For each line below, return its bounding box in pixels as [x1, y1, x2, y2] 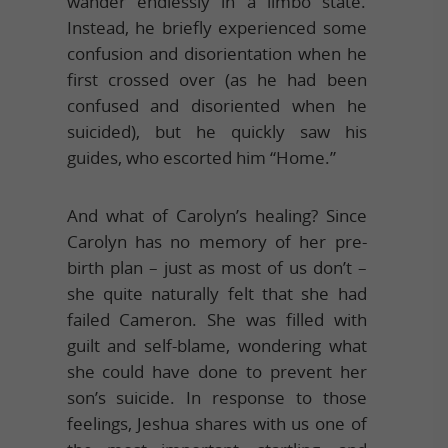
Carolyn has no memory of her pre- [66, 229, 367, 253]
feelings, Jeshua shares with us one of [66, 411, 367, 435]
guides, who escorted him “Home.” [66, 145, 336, 169]
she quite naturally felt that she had [66, 281, 367, 305]
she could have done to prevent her [66, 359, 367, 383]
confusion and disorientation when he [66, 41, 367, 65]
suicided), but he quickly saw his [66, 119, 367, 143]
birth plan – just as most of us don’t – [66, 255, 367, 279]
